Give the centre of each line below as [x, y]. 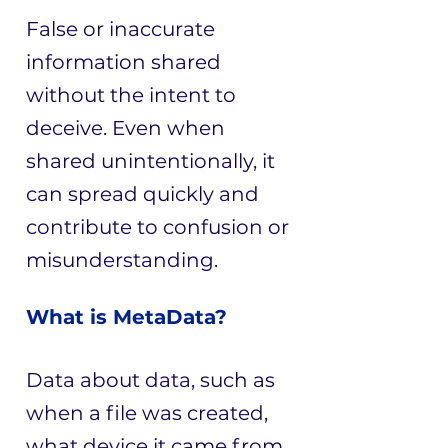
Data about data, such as [150, 380]
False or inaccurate [120, 29]
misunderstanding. [122, 260]
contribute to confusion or [157, 227]
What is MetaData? [126, 317]
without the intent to [131, 95]
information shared [123, 62]
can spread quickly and [142, 194]
